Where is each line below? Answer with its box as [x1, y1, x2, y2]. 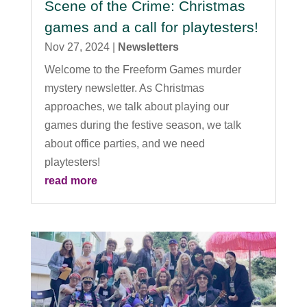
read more [44, 174, 97, 186]
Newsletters [117, 40, 179, 53]
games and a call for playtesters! [44, 19, 258, 35]
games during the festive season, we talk [44, 119, 241, 131]
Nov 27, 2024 [44, 40, 110, 53]
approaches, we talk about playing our [44, 100, 229, 112]
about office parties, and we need [44, 137, 205, 149]
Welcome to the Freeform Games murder [44, 63, 241, 75]
